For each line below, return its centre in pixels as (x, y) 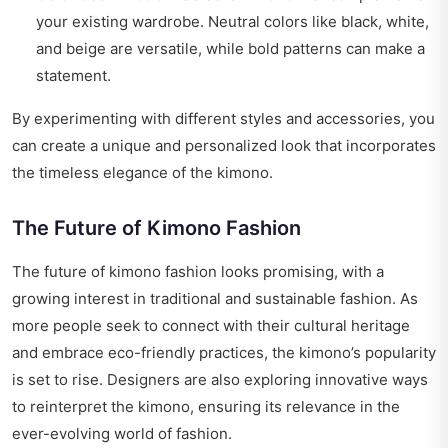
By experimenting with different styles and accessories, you (223, 119)
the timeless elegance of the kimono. (142, 173)
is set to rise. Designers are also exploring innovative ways (220, 380)
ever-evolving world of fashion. (122, 434)
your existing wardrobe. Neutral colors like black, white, (232, 22)
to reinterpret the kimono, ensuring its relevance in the (206, 407)
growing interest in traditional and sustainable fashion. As (215, 299)
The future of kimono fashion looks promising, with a (198, 272)
